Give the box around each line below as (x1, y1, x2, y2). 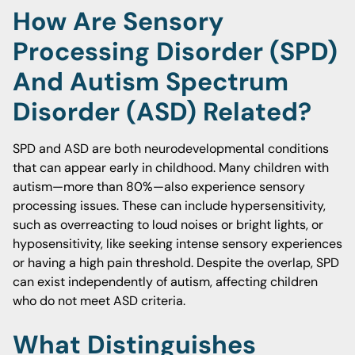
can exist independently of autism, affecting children (13, 273, 318, 290)
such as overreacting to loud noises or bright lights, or (13, 216, 323, 233)
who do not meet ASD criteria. (13, 292, 185, 309)
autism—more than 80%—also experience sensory (13, 178, 305, 195)
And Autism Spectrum (13, 65, 288, 98)
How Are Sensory (13, 5, 223, 38)
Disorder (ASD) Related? (13, 95, 311, 128)
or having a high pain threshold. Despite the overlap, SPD (13, 254, 339, 271)
